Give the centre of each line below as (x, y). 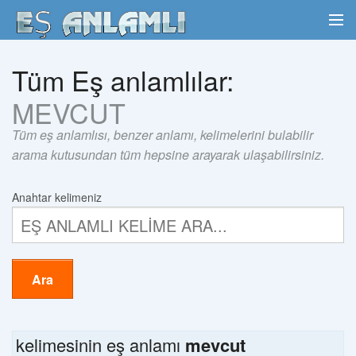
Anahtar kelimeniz (57, 197)
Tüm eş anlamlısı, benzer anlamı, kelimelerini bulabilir (163, 135)
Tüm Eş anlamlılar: (123, 80)
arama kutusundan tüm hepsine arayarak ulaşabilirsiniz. (168, 155)
